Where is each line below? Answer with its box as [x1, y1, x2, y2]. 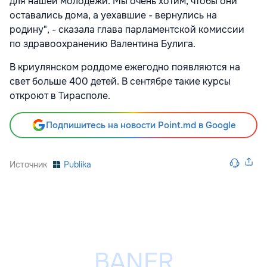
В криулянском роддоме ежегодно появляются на [10, 61, 240, 74]
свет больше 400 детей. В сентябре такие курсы [10, 75, 231, 88]
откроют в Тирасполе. [10, 89, 110, 103]
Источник [10, 159, 47, 170]
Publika [64, 159, 91, 170]
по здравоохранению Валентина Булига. [10, 38, 195, 51]
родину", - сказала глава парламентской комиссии [10, 23, 244, 36]
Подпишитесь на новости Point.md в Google [45, 119, 236, 132]
